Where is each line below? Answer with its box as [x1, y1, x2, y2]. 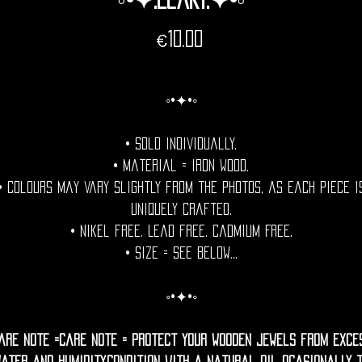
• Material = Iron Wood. [113, 160, 249, 171]
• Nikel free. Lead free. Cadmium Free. [69, 225, 293, 237]
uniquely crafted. [130, 204, 232, 215]
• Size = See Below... [124, 247, 238, 259]
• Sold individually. [125, 138, 237, 149]
